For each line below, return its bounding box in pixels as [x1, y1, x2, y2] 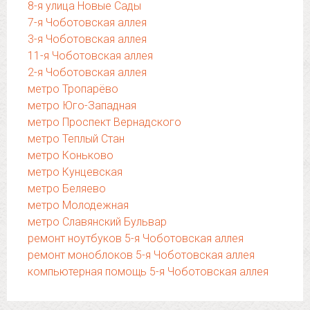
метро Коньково [28, 149, 113, 162]
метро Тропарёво [28, 82, 118, 95]
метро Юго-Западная [28, 99, 136, 112]
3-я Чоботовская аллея [28, 33, 147, 46]
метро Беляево [28, 182, 106, 195]
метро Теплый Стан [28, 132, 125, 145]
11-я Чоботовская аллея [28, 49, 153, 62]
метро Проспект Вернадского [28, 116, 181, 129]
